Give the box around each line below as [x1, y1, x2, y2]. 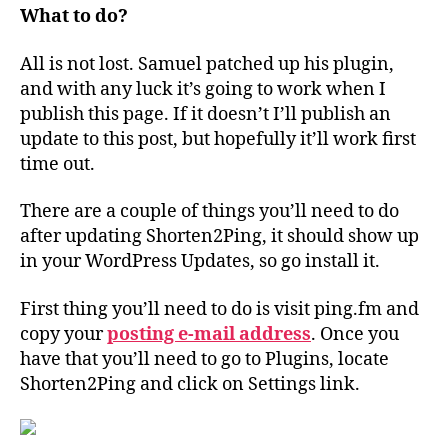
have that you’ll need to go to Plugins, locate [20, 347, 389, 371]
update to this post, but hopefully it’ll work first [20, 127, 416, 151]
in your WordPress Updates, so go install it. [20, 250, 380, 273]
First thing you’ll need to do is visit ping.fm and [20, 297, 419, 321]
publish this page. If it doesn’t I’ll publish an [20, 102, 391, 126]
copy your [20, 322, 107, 346]
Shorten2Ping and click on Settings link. [20, 372, 360, 396]
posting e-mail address [107, 322, 311, 346]
